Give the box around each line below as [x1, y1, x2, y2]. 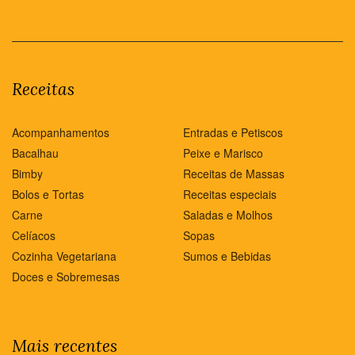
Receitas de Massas [183, 165, 284, 181]
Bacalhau [12, 144, 59, 161]
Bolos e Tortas [12, 185, 84, 202]
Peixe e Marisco [183, 144, 263, 161]
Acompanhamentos [12, 124, 109, 140]
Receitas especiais [183, 185, 277, 202]
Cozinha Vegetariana [12, 247, 116, 264]
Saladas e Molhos [183, 206, 273, 223]
